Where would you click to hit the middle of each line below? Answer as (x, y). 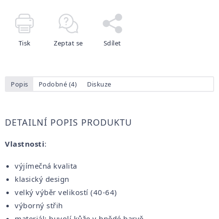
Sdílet (112, 43)
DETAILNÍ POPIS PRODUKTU (68, 122)
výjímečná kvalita (46, 165)
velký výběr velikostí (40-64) (66, 192)
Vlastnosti (25, 143)
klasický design (42, 179)
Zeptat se (68, 43)
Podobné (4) (57, 84)
